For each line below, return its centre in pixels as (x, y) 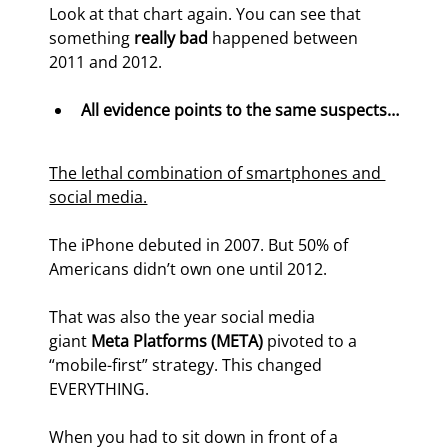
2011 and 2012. (106, 62)
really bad (173, 38)
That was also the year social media (184, 317)
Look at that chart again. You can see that (207, 14)
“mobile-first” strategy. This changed (188, 365)
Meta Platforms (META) (177, 341)
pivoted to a (312, 341)
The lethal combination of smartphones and (217, 173)
